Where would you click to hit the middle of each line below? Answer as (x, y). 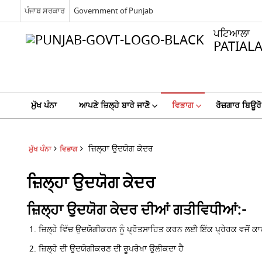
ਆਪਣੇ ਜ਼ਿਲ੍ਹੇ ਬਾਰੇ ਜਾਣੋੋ (114, 106)
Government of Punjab (113, 11)
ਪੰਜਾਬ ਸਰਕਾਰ (44, 11)
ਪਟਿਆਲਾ (231, 34)
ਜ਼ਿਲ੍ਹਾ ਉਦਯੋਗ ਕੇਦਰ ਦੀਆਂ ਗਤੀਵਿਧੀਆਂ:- (137, 210)
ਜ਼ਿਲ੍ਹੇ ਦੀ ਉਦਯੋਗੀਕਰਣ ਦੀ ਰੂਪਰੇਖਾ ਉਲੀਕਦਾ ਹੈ (111, 249)
